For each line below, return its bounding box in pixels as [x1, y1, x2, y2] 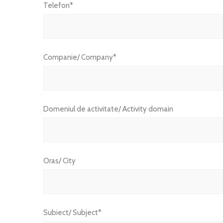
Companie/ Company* [43, 53, 116, 62]
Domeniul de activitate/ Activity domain [43, 105, 173, 114]
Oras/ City [43, 156, 76, 166]
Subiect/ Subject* [43, 208, 102, 218]
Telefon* [43, 1, 73, 10]
